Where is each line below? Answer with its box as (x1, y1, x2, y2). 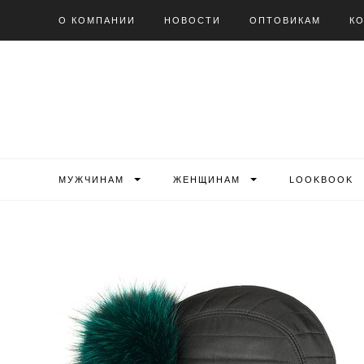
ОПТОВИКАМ (249, 15, 321, 25)
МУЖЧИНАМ (58, 175, 124, 184)
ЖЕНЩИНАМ (173, 175, 240, 184)
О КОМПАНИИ (58, 15, 136, 25)
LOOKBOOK (289, 175, 353, 184)
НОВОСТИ (164, 15, 221, 25)
